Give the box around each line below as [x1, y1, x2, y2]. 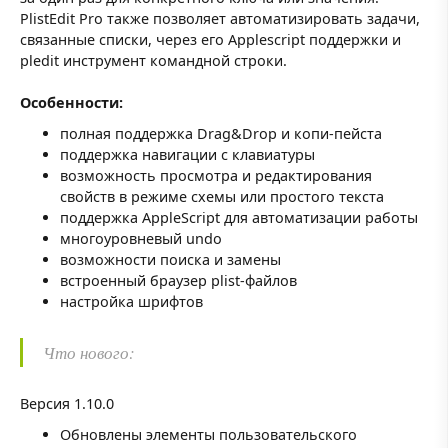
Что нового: [43, 341, 135, 365]
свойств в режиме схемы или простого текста [60, 187, 384, 207]
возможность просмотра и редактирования [60, 166, 372, 186]
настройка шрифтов [60, 292, 207, 312]
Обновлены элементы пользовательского [60, 425, 357, 445]
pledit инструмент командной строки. [20, 51, 287, 71]
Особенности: [20, 93, 123, 113]
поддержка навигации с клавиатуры [60, 145, 315, 165]
